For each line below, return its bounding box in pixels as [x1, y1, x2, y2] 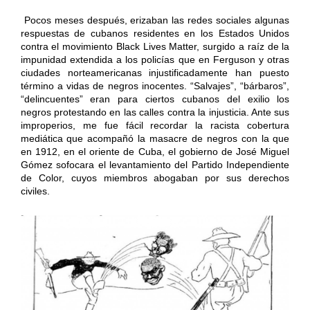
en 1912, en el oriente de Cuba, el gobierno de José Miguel [20, 146, 290, 158]
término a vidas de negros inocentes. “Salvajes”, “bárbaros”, [20, 80, 290, 92]
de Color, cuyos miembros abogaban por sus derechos [20, 172, 290, 184]
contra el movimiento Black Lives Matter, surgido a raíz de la [20, 41, 290, 53]
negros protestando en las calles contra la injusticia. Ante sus [20, 107, 290, 118]
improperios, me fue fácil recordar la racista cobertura [20, 120, 290, 131]
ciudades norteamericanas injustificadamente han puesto [20, 67, 290, 79]
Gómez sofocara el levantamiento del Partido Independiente [20, 159, 290, 171]
